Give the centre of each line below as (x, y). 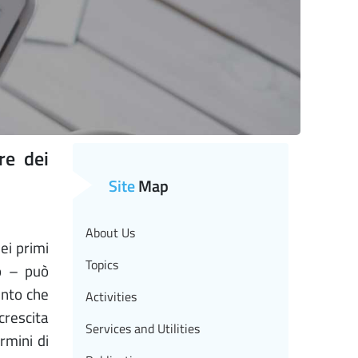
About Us (110, 233)
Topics (102, 265)
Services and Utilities (143, 329)
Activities (111, 297)
